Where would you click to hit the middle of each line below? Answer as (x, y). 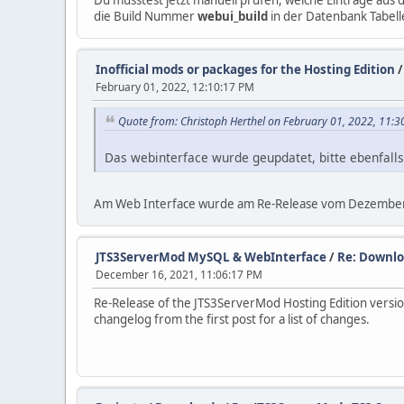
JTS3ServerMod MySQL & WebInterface (211, 257)
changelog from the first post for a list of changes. (232, 320)
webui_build (233, 16)
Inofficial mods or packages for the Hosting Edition (245, 69)
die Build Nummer (146, 16)
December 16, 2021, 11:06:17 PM (179, 275)
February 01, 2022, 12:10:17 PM (175, 87)
